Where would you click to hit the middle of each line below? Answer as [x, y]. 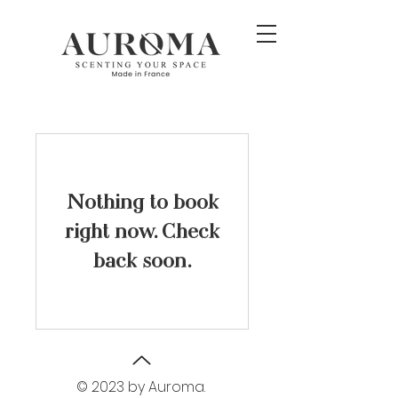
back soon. [142, 260]
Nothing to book [142, 202]
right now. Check [142, 231]
